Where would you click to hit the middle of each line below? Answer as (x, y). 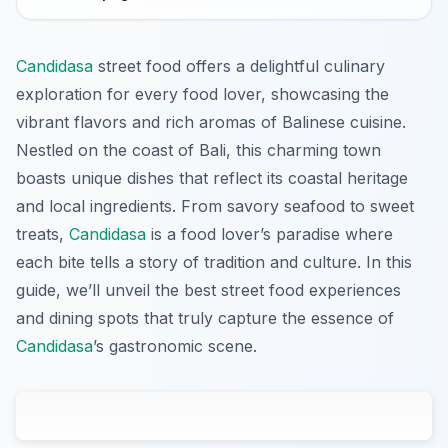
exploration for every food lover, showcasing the (202, 94)
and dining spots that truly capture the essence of (205, 318)
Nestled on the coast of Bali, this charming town (198, 150)
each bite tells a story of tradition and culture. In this (214, 262)
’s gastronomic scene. (175, 346)
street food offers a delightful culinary (239, 66)
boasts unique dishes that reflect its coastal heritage (212, 178)
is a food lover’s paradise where (269, 234)
